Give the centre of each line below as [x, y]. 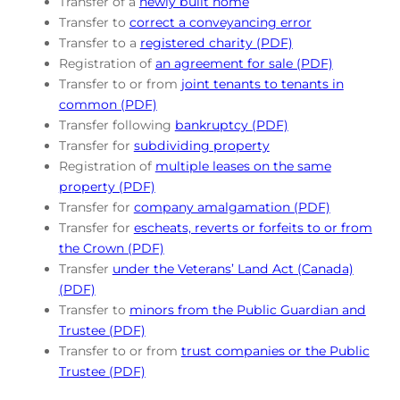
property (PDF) [107, 186]
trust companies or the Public [275, 350]
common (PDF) [108, 104]
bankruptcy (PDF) [231, 125]
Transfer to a [99, 42]
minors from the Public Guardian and [247, 309]
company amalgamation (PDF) [232, 207]
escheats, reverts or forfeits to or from [253, 227]
